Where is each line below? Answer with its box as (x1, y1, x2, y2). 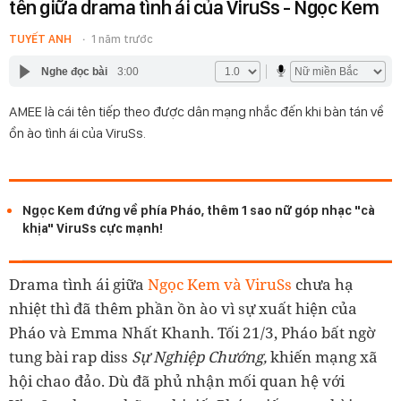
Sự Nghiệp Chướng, (128, 346, 267, 367)
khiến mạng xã (267, 346, 378, 367)
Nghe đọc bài (40, 64, 107, 78)
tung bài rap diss (9, 346, 128, 367)
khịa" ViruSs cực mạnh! (22, 220, 163, 235)
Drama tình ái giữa (9, 274, 144, 294)
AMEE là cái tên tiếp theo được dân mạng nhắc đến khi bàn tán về (9, 103, 384, 120)
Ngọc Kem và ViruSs (144, 274, 292, 294)
